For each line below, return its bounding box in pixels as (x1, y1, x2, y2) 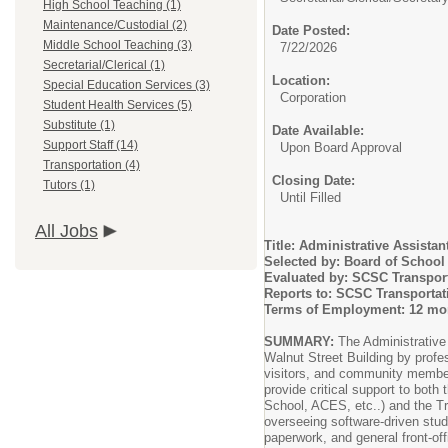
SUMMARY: (264, 334, 334, 349)
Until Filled (280, 190, 341, 205)
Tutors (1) (43, 178, 95, 192)
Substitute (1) (43, 118, 115, 132)
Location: (272, 73, 330, 88)
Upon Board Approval (280, 140, 402, 155)
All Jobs (35, 221, 98, 241)
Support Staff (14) (43, 138, 138, 152)
